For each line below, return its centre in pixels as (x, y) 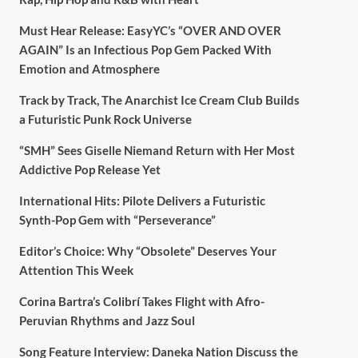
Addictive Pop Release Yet (89, 169)
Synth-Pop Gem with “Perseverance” (117, 219)
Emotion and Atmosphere (89, 68)
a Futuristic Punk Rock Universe (105, 119)
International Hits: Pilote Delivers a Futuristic (142, 200)
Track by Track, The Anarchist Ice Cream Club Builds (159, 99)
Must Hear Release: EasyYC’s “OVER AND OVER (150, 30)
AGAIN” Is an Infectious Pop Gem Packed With (145, 49)
